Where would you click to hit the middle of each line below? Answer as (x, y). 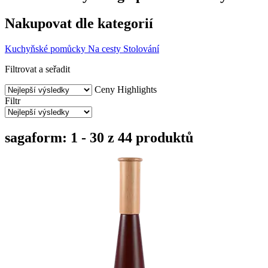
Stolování (141, 48)
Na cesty (104, 48)
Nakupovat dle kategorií (79, 23)
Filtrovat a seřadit (37, 69)
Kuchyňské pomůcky (45, 48)
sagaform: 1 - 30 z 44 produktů (99, 137)
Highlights (137, 89)
